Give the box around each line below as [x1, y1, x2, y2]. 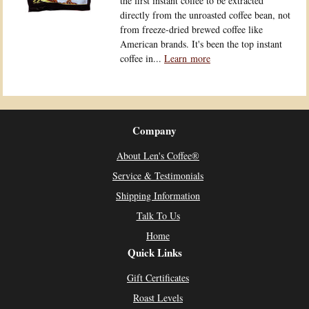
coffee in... [120, 52, 164, 65]
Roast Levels [133, 291, 183, 304]
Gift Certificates [127, 271, 189, 284]
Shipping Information [116, 189, 200, 202]
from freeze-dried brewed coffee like [120, 23, 263, 36]
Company [132, 123, 177, 138]
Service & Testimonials [112, 169, 203, 182]
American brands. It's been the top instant [120, 37, 282, 50]
